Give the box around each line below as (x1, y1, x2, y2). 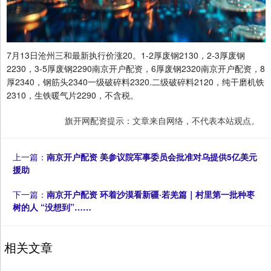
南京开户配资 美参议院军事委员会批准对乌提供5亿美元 (47, 151, 257, 163)
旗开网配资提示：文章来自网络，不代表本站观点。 (65, 114, 260, 127)
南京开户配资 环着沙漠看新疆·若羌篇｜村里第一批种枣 (47, 188, 255, 201)
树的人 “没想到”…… (13, 201, 91, 214)
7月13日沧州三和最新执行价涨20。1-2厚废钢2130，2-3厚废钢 (7, 49, 245, 62)
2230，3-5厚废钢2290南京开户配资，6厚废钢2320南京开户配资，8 (7, 62, 265, 75)
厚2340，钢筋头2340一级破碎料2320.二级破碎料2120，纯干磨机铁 (7, 76, 264, 88)
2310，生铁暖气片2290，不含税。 (7, 89, 139, 102)
